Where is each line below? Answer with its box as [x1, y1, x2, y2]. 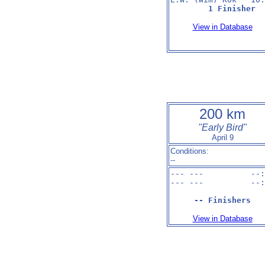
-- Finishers [194, 196, 251, 205]
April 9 [211, 133, 234, 142]
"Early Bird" [198, 122, 247, 132]
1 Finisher [208, 4, 256, 13]
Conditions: [170, 147, 209, 156]
